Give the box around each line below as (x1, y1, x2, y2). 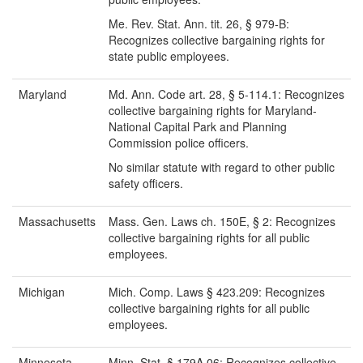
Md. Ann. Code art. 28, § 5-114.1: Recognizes (109, 86, 344, 103)
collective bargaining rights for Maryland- (109, 102, 317, 119)
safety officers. (109, 175, 183, 192)
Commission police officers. (109, 135, 249, 152)
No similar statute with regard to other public (109, 159, 335, 176)
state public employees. (109, 48, 229, 65)
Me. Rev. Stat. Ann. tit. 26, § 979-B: (109, 15, 289, 32)
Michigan (19, 284, 65, 301)
